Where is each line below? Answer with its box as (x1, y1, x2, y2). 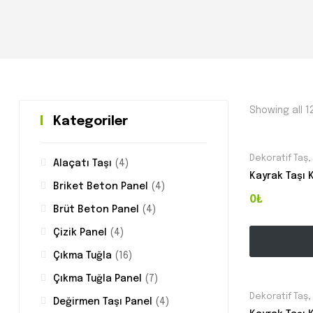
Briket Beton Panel (53, 182, 148, 192)
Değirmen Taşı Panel (53, 297, 152, 307)
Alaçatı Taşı (53, 159, 112, 169)
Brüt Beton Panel (53, 205, 139, 215)
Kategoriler (53, 115, 128, 129)
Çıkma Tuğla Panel (53, 274, 142, 284)
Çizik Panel (53, 228, 107, 238)
